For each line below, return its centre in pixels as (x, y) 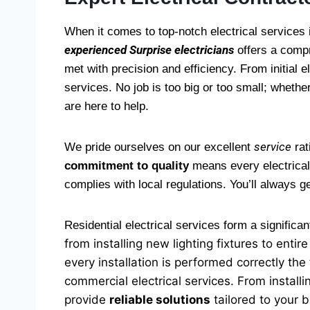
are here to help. (107, 106)
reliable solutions (160, 300)
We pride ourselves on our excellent (159, 147)
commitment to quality (127, 166)
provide (87, 300)
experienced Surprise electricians (149, 50)
